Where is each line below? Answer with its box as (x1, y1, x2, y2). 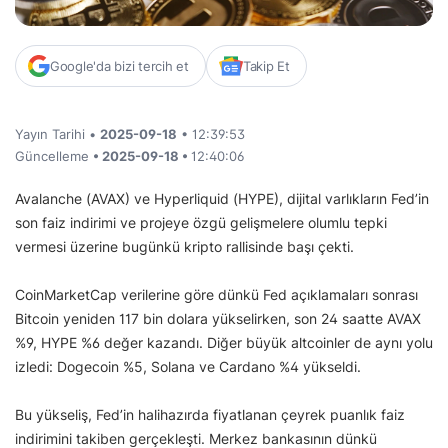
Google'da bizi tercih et (50, 58, 189, 75)
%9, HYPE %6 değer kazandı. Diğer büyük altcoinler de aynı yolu (15, 334, 433, 352)
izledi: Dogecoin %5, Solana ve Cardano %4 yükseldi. (15, 358, 365, 376)
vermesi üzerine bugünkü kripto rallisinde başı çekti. (15, 238, 354, 256)
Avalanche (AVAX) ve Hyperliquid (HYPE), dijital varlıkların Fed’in (15, 190, 429, 208)
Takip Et (242, 58, 290, 75)
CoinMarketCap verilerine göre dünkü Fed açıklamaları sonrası (15, 286, 418, 304)
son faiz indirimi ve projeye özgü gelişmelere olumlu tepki (15, 214, 387, 232)
